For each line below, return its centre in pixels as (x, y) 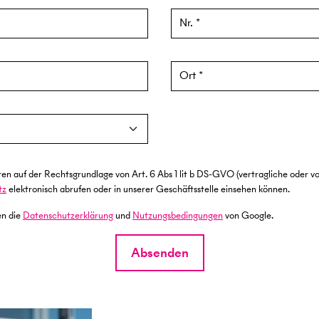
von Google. (248, 216)
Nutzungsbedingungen (178, 216)
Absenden (159, 253)
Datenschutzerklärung (68, 216)
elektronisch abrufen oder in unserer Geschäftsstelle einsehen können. (148, 189)
